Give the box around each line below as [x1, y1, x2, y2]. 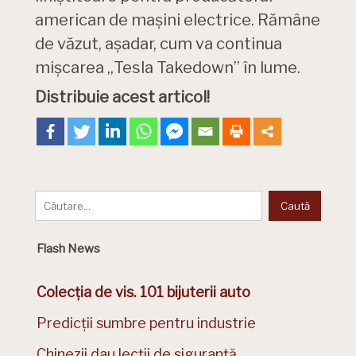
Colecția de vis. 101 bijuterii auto [37, 283, 250, 300]
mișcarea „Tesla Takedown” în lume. [35, 57, 300, 77]
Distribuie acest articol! [35, 87, 210, 106]
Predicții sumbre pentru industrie [37, 314, 256, 331]
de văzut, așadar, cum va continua [35, 33, 282, 53]
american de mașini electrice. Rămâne [35, 10, 320, 29]
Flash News [37, 241, 100, 256]
